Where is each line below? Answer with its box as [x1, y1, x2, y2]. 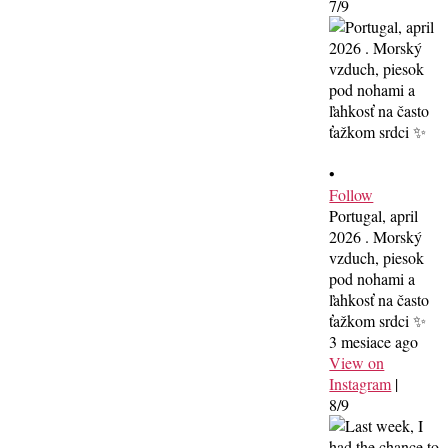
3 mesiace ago [329, 330, 419, 352]
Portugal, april [329, 204, 419, 226]
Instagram [329, 372, 392, 394]
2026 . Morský [329, 225, 423, 247]
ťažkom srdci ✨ [329, 309, 427, 331]
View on [329, 351, 385, 373]
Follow [329, 183, 374, 205]
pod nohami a [329, 267, 416, 289]
